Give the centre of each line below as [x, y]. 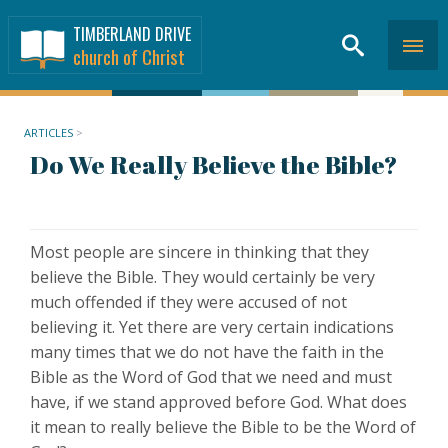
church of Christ [129, 56]
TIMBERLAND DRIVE [132, 34]
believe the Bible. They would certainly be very [202, 277]
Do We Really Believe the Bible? [214, 164]
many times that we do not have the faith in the [207, 352]
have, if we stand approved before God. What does [218, 402]
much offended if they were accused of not [188, 302]
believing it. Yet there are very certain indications [212, 327]
